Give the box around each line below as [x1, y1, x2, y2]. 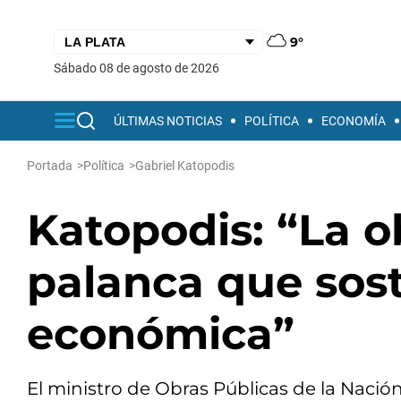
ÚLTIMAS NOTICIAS [114, 114, 222, 128]
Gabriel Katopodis [135, 158, 235, 173]
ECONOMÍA [321, 114, 386, 128]
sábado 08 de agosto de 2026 [61, 60, 219, 75]
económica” [27, 308, 294, 360]
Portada [27, 158, 73, 173]
